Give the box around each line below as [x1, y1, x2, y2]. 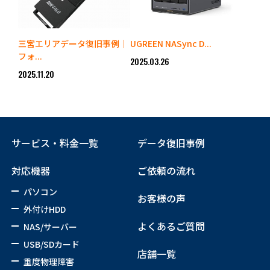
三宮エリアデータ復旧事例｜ [18, 37, 128, 50]
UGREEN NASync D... [130, 37, 212, 50]
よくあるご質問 [137, 219, 206, 234]
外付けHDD [23, 203, 66, 216]
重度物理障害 [23, 256, 74, 268]
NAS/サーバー [23, 221, 77, 233]
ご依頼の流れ [137, 163, 196, 178]
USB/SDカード [23, 238, 80, 251]
